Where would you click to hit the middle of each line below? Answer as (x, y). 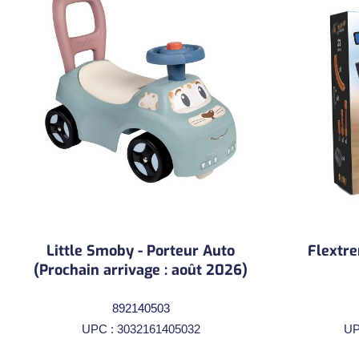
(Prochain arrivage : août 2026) (141, 270)
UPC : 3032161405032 (141, 329)
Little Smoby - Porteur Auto (141, 250)
